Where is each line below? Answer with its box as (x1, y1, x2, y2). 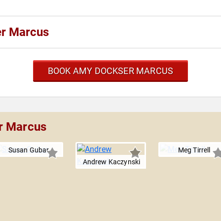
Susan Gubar (8, 146, 49, 154)
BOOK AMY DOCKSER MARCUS (47, 66, 174, 76)
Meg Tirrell (178, 146, 211, 154)
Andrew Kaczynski (82, 158, 141, 166)
